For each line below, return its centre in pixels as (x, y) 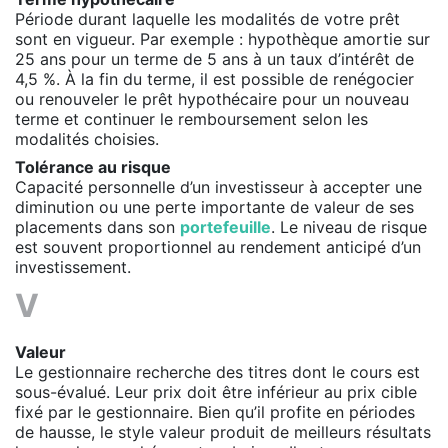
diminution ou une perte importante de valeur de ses (214, 206)
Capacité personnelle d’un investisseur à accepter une (218, 186)
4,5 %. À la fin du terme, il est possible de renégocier (214, 78)
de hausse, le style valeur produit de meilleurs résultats (223, 431)
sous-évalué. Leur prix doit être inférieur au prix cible (216, 391)
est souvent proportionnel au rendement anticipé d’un (218, 246)
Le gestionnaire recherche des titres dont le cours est (217, 371)
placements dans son (97, 226)
